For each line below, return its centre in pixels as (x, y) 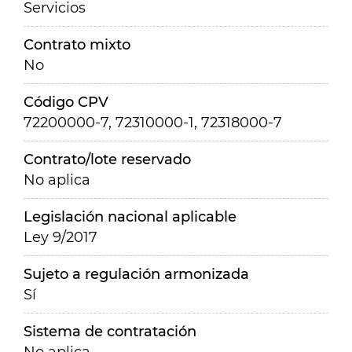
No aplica (57, 180)
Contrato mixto (77, 45)
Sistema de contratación (110, 332)
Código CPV (66, 102)
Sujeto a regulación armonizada (136, 274)
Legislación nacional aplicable (130, 217)
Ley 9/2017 (60, 237)
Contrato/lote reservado (107, 159)
